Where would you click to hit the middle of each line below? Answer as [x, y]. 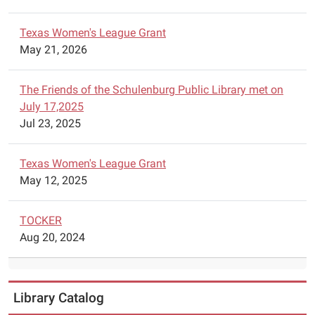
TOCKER [41, 220]
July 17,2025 [52, 107]
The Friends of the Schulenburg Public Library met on [152, 90]
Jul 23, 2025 [50, 123]
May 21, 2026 [53, 50]
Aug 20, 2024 [52, 237]
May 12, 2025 [53, 180]
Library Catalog [59, 298]
